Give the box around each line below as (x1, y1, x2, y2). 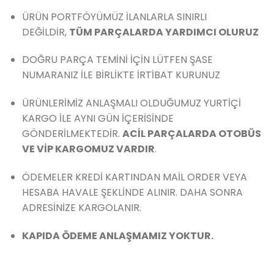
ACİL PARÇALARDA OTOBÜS (122, 127, 261, 141)
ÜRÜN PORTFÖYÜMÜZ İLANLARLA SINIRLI (21, 9, 207, 24)
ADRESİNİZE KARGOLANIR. (21, 201, 141, 215)
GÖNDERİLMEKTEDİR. (21, 127, 122, 141)
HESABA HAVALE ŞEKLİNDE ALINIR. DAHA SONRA (21, 185, 243, 200)
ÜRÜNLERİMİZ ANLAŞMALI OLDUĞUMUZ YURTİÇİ (21, 96, 241, 111)
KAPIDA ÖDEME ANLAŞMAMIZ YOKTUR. (21, 228, 213, 243)
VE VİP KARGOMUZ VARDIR (21, 142, 155, 157)
